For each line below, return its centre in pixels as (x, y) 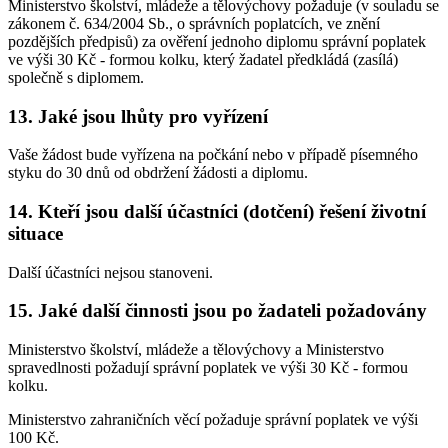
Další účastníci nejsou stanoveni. (110, 272)
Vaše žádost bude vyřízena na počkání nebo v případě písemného (213, 155)
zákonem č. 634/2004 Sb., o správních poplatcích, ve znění (194, 23)
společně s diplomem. (76, 77)
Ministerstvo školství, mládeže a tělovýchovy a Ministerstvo (196, 350)
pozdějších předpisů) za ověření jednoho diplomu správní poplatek (217, 41)
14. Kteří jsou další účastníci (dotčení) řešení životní (217, 211)
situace (35, 233)
